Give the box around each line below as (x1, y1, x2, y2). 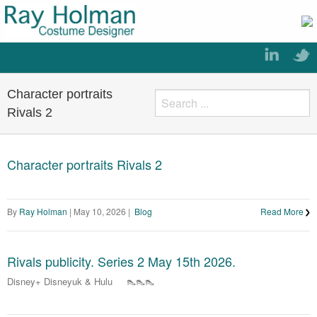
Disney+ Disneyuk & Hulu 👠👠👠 (7, 275, 154, 289)
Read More (260, 204, 306, 217)
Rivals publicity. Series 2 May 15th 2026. (7, 251, 236, 270)
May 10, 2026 (71, 204, 126, 217)
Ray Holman (19, 204, 69, 217)
